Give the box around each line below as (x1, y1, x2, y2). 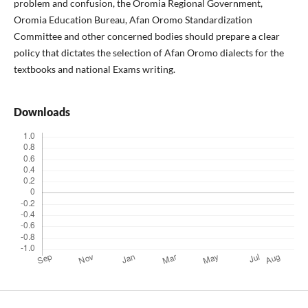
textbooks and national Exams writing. (13, 63, 175, 75)
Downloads (13, 105, 70, 119)
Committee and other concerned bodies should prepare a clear (13, 30, 280, 42)
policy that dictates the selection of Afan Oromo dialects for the (13, 46, 284, 58)
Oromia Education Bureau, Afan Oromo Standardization (13, 13, 252, 25)
